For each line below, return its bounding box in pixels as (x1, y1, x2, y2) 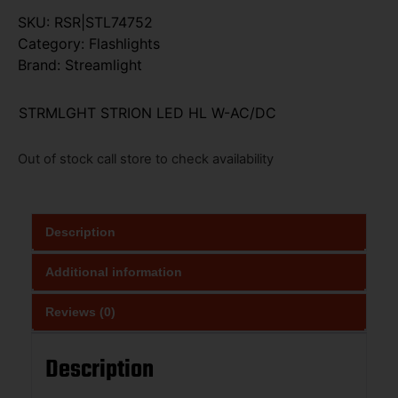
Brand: (18, 55, 65, 74)
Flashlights (89, 34, 160, 52)
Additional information (45, 264, 182, 279)
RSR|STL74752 (54, 12, 153, 31)
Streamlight (65, 55, 142, 74)
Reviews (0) (45, 304, 115, 319)
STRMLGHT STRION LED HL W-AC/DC (19, 103, 276, 122)
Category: (18, 34, 89, 52)
